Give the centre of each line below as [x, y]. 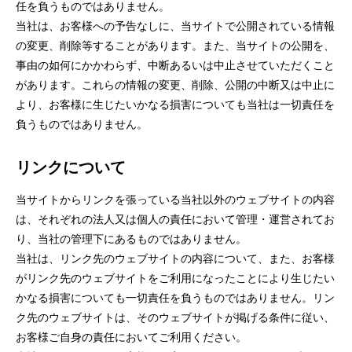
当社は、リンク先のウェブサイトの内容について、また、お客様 [175, 258]
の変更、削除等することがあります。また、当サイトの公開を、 [175, 46]
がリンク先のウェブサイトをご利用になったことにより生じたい [175, 278]
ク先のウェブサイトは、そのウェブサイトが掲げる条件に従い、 [175, 317]
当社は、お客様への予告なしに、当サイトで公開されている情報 [175, 26]
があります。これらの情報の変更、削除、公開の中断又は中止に [175, 85]
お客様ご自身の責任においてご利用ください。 [131, 337]
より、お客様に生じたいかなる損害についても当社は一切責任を [175, 104]
